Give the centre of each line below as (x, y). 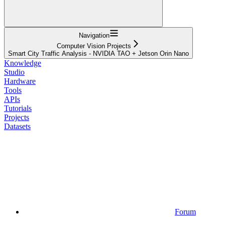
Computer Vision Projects (94, 46)
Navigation (94, 35)
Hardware (20, 81)
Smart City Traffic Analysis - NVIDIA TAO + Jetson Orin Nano (98, 53)
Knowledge (23, 63)
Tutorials (18, 108)
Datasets (17, 126)
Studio (14, 72)
